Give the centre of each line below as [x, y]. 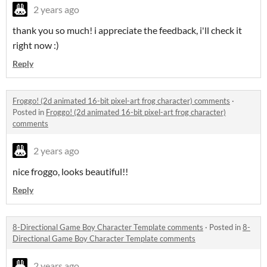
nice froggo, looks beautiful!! [70, 172]
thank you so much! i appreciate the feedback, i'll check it [127, 30]
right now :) [36, 45]
